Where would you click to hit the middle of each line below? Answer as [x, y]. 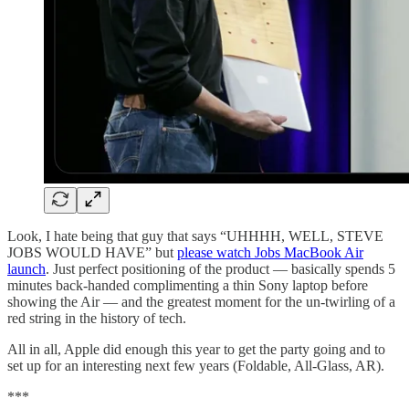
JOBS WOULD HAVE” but [92, 252]
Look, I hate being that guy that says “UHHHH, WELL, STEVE [195, 236]
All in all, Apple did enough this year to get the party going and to [196, 349]
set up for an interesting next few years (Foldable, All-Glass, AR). [196, 365]
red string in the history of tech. [97, 318]
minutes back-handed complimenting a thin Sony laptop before [188, 285]
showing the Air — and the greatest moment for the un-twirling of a [201, 301]
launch [26, 268]
